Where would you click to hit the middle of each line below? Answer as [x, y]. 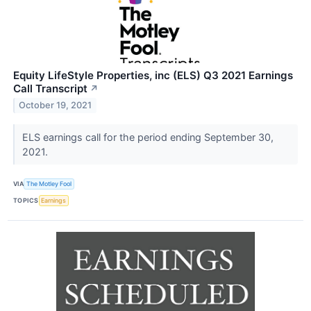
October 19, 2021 [56, 106]
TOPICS [26, 201]
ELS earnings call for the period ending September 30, [148, 137]
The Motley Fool [49, 184]
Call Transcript [50, 88]
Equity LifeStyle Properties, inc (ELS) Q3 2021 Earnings [153, 75]
